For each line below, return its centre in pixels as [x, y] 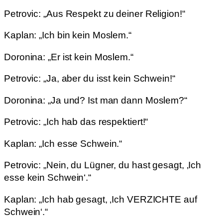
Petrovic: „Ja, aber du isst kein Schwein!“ [90, 79]
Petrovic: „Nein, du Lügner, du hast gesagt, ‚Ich [103, 165]
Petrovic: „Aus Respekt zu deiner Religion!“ [95, 13]
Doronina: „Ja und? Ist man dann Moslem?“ [96, 100]
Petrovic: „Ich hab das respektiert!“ [76, 122]
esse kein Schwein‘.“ [48, 178]
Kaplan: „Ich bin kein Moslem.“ [68, 35]
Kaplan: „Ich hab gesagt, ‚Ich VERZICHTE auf [101, 199]
